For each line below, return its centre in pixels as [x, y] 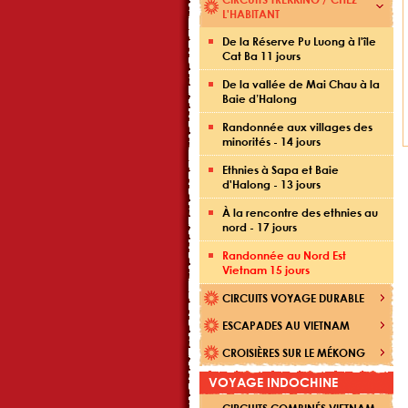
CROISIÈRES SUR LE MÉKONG [294, 352]
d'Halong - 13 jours [271, 184]
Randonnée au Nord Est [284, 255]
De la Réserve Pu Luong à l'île [299, 41]
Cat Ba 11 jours [261, 56]
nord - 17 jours [260, 227]
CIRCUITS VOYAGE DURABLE [293, 298]
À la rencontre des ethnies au [300, 212]
